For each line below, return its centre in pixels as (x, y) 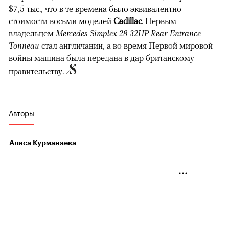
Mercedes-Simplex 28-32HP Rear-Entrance (128, 33)
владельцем (32, 33)
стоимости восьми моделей (61, 21)
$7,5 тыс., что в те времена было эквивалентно (95, 8)
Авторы (21, 112)
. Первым (159, 21)
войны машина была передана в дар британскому (101, 58)
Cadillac (128, 21)
